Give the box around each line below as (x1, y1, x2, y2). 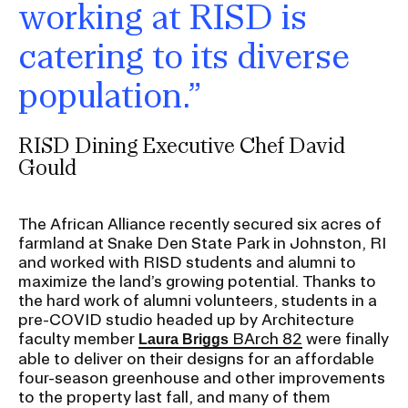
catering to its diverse (18, 35, 350, 75)
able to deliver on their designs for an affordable (18, 349, 374, 367)
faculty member (18, 329, 138, 347)
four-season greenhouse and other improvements (18, 368, 385, 386)
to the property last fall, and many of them (18, 387, 331, 405)
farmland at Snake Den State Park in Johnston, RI (18, 233, 386, 251)
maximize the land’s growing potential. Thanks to (18, 271, 376, 290)
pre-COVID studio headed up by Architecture (18, 310, 354, 328)
